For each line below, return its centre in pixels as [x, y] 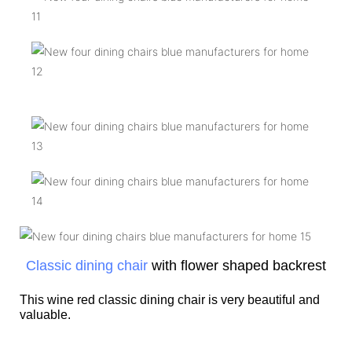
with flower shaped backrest [237, 265]
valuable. [47, 314]
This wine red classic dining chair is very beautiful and [170, 299]
